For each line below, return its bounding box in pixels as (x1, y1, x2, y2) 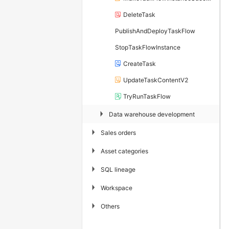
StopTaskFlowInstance (115, 43, 180, 52)
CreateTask (123, 60, 156, 68)
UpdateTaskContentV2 (123, 76, 189, 84)
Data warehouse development (109, 110, 195, 118)
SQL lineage (101, 165, 135, 173)
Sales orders (101, 128, 136, 136)
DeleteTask (123, 11, 155, 19)
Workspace (101, 184, 132, 192)
